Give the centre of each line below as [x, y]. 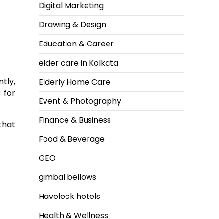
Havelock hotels [69, 197]
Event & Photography [80, 101]
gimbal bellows [67, 177]
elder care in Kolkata [78, 63]
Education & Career [76, 44]
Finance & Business [75, 120]
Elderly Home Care [75, 82]
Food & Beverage [72, 139]
